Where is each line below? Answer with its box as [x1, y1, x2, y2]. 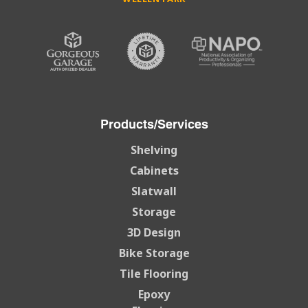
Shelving [131, 142, 177, 157]
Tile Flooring [120, 266, 188, 281]
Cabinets [129, 163, 179, 178]
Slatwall [131, 184, 177, 199]
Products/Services [100, 116, 208, 131]
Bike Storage [118, 245, 190, 261]
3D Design [127, 225, 181, 240]
